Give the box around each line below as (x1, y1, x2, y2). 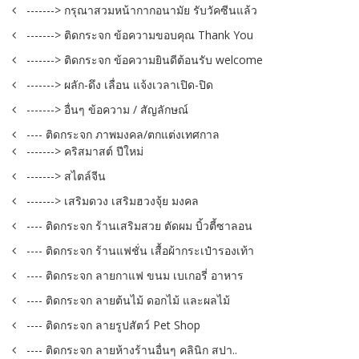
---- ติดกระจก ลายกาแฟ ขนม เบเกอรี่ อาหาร (26, 268, 244, 284)
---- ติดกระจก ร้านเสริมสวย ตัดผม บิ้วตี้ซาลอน (26, 218, 252, 234)
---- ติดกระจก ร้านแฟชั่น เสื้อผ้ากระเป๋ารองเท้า (26, 243, 254, 259)
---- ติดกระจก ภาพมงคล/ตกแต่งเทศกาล (26, 127, 220, 143)
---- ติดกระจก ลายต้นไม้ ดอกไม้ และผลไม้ (26, 292, 230, 309)
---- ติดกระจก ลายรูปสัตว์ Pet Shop (26, 317, 200, 333)
